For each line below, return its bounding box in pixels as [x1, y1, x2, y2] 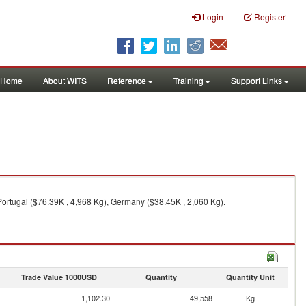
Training [173, 74, 204, 86]
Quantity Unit [225, 272, 275, 282]
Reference [107, 74, 146, 86]
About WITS [43, 74, 87, 86]
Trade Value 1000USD [20, 272, 97, 282]
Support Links [231, 74, 282, 86]
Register [254, 11, 286, 23]
